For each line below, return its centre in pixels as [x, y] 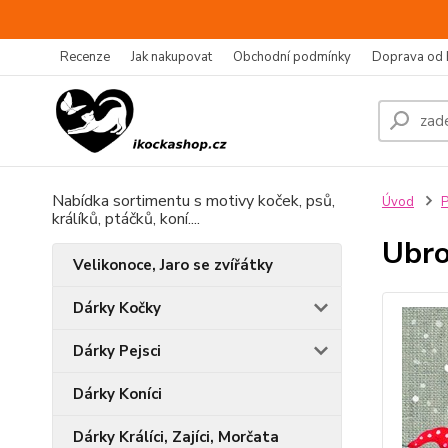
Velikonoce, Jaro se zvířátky [173, 265]
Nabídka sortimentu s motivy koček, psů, [193, 201]
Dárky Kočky [117, 308]
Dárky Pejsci [117, 351]
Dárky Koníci [117, 394]
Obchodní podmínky [292, 57]
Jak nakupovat [171, 57]
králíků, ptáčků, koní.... [126, 219]
